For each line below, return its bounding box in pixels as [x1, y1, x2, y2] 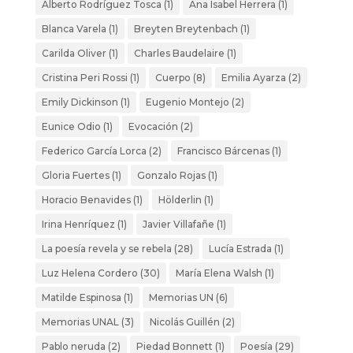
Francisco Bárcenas [176, 144, 269, 157]
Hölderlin [158, 193, 202, 206]
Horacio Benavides [41, 193, 131, 206]
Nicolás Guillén [149, 315, 220, 328]
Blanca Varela [41, 22, 106, 35]
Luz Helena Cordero [41, 266, 138, 279]
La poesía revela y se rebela [41, 242, 172, 255]
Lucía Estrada [208, 242, 272, 255]
